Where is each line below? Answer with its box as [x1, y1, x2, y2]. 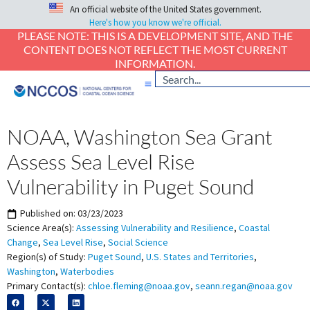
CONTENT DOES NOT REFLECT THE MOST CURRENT [23, 43, 287, 57]
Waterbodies [60, 265, 114, 278]
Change [7, 236, 38, 249]
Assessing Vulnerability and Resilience [76, 221, 234, 235]
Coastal [239, 221, 270, 235]
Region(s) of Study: [7, 250, 86, 264]
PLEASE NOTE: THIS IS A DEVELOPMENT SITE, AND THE [17, 29, 293, 43]
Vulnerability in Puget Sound [7, 174, 254, 200]
